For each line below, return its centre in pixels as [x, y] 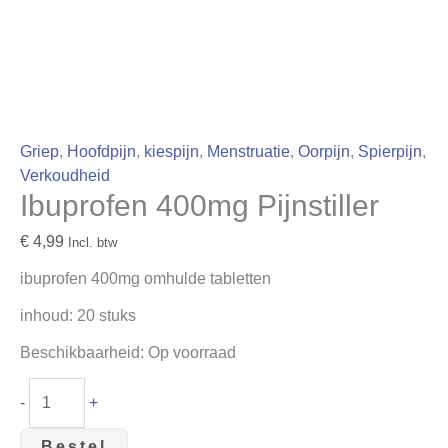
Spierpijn [390, 151]
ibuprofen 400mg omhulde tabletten [145, 279]
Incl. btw [92, 242]
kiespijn [171, 151]
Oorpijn [324, 151]
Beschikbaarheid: [82, 353]
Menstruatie [248, 151]
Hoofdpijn [101, 151]
